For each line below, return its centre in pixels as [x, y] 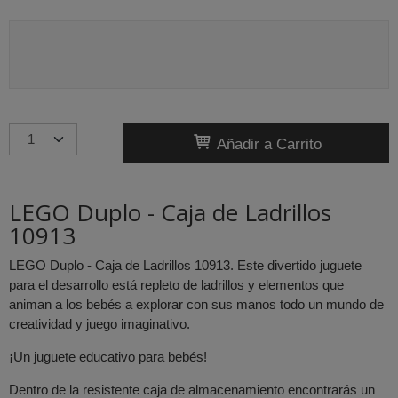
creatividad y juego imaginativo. [99, 324]
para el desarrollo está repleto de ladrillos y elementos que [176, 285]
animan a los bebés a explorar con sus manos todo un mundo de [196, 305]
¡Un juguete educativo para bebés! [108, 357]
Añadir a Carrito [267, 143]
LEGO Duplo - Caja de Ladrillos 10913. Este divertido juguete [185, 266]
